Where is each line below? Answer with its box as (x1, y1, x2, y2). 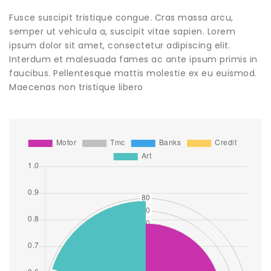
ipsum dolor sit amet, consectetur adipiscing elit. (9, 39, 230, 51)
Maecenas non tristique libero (9, 81, 143, 93)
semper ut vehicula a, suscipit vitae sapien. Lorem (9, 25, 235, 38)
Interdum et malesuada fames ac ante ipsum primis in (9, 53, 258, 65)
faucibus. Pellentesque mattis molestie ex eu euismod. (9, 67, 257, 79)
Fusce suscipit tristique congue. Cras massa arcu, (9, 11, 233, 24)
